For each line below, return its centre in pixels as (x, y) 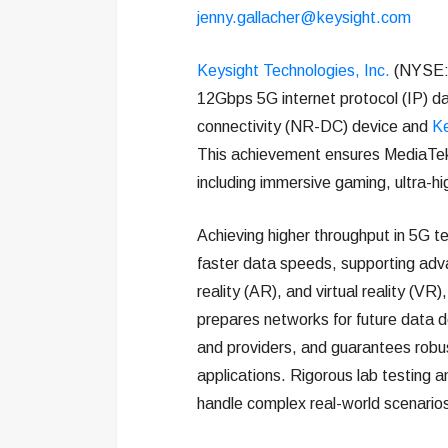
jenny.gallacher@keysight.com (304, 17)
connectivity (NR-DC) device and (314, 126)
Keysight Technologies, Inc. (293, 70)
